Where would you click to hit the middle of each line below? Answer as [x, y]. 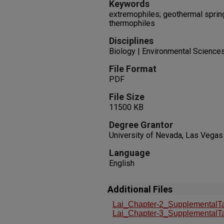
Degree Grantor [141, 125]
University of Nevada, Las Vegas [166, 135]
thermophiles [132, 23]
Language [129, 153]
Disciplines [131, 41]
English [122, 163]
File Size [127, 97]
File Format [133, 69]
